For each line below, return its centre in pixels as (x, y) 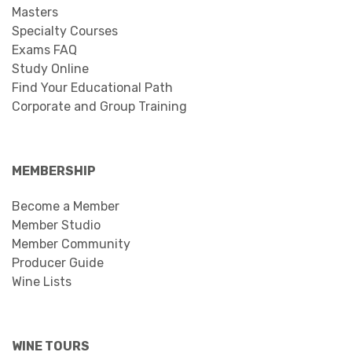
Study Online (50, 68)
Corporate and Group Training (99, 106)
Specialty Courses (65, 31)
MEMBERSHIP (54, 170)
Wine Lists (42, 281)
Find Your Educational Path (92, 87)
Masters (35, 12)
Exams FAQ (44, 49)
